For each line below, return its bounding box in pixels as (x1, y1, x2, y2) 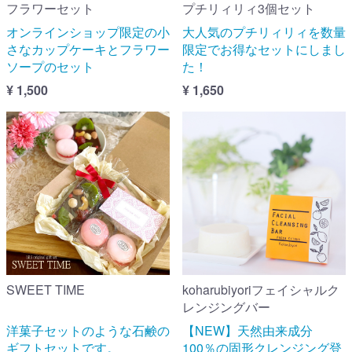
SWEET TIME (6, 280, 85, 299)
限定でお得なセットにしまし (182, 39, 346, 58)
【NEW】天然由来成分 (182, 321, 313, 339)
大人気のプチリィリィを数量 (182, 22, 346, 41)
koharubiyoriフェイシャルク (182, 280, 339, 299)
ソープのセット (6, 57, 94, 75)
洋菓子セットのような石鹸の (6, 321, 170, 339)
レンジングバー (182, 297, 270, 316)
